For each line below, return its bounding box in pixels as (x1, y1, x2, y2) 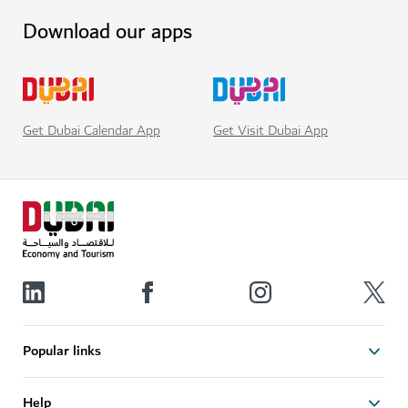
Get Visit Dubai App (213, 117, 328, 143)
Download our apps (23, 13, 192, 50)
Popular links (23, 339, 101, 364)
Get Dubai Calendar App (23, 117, 160, 143)
